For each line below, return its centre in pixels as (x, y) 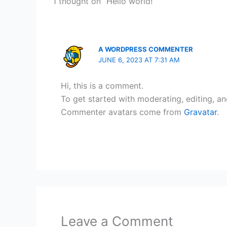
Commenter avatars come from (122, 112)
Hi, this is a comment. (102, 86)
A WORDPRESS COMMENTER (146, 49)
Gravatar (200, 112)
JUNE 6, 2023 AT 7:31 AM (139, 60)
